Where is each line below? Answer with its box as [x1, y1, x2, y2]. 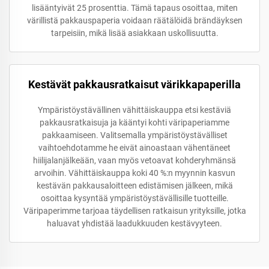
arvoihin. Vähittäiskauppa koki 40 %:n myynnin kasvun [34, 168, 235, 178]
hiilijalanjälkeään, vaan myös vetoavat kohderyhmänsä [33, 156, 236, 165]
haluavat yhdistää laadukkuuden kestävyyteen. [47, 219, 222, 228]
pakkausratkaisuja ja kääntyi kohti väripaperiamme [40, 118, 229, 127]
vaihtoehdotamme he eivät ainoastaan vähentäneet [38, 143, 231, 153]
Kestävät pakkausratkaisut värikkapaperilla [28, 78, 241, 91]
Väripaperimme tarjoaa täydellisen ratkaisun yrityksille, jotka [23, 206, 246, 216]
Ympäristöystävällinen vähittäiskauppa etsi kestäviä [38, 105, 231, 115]
